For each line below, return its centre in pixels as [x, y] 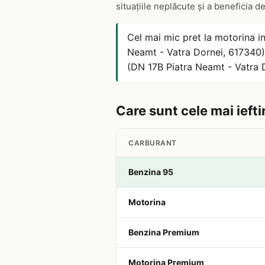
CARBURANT [153, 143]
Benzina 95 [151, 172]
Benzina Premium [164, 232]
